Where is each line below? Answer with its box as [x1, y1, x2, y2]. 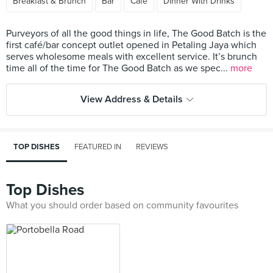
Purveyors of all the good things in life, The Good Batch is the [6, 27, 266, 40]
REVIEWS [136, 142, 168, 152]
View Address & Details [80, 93, 183, 105]
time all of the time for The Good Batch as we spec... [6, 62, 230, 74]
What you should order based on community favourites [6, 199, 238, 211]
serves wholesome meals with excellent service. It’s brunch [6, 51, 257, 63]
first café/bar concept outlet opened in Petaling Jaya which [6, 39, 257, 51]
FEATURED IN [74, 142, 121, 152]
